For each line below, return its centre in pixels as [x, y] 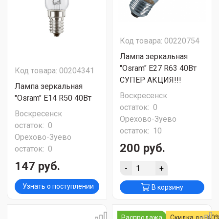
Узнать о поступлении [58, 186]
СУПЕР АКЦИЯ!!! [151, 80]
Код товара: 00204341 [55, 71]
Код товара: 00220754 [160, 41]
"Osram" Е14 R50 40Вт [53, 98]
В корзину [167, 187]
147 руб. [37, 166]
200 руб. [142, 148]
